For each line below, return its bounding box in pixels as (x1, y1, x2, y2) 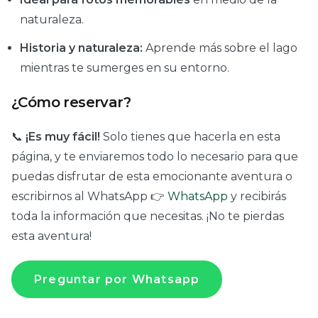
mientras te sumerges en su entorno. (20, 61, 229, 75)
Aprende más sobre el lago (143, 41, 297, 55)
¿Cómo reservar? (11, 94, 131, 111)
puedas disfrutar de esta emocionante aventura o (11, 170, 292, 184)
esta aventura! (11, 229, 92, 243)
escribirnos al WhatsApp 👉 (11, 190, 168, 204)
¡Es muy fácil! (26, 130, 100, 144)
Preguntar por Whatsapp (34, 273, 200, 287)
